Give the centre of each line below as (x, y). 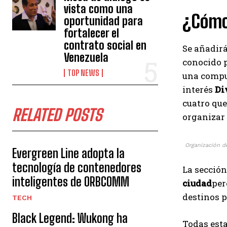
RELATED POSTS (57, 115)
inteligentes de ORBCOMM (71, 182)
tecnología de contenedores (77, 167)
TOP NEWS (84, 73)
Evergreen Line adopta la (68, 153)
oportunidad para (104, 21)
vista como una (99, 9)
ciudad (197, 183)
